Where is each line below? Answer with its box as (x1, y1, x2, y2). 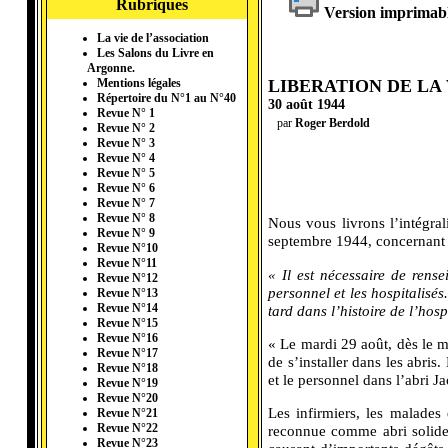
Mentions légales (97, 76, 181, 91)
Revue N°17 (97, 346, 158, 361)
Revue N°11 (97, 256, 157, 271)
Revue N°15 (97, 316, 158, 331)
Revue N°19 (97, 376, 158, 391)
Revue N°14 (97, 301, 158, 316)
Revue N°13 (97, 286, 158, 301)
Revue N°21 (97, 406, 158, 421)
